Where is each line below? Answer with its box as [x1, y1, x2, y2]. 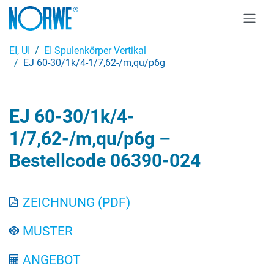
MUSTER [23, 223, 73, 239]
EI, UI [9, 45, 30, 56]
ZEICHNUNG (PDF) [23, 194, 130, 210]
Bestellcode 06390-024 [9, 150, 201, 171]
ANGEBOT [23, 252, 81, 267]
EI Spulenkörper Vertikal [44, 45, 146, 56]
